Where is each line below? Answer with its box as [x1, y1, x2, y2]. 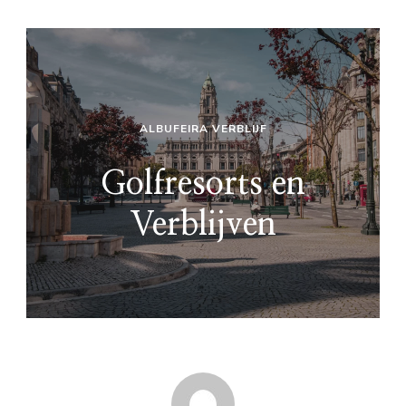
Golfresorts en [101, 167, 305, 200]
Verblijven [130, 208, 276, 241]
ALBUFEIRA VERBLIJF [139, 121, 267, 136]
